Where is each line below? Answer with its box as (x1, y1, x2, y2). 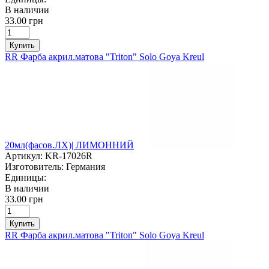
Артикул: (5, 150, 43, 161)
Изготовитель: (5, 161, 64, 172)
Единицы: (5, 172, 46, 183)
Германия (66, 161, 105, 172)
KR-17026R (45, 150, 92, 161)
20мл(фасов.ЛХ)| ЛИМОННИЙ (5, 139, 134, 150)
